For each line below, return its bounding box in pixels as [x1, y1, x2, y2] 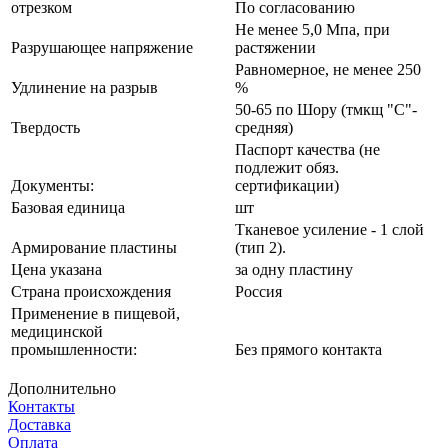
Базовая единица [11, 199, 125, 217]
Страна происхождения [11, 283, 171, 301]
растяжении [235, 39, 316, 57]
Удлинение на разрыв [11, 79, 158, 97]
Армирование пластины [11, 239, 177, 257]
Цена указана [11, 261, 102, 279]
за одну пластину [235, 261, 353, 279]
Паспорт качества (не [235, 141, 380, 159]
